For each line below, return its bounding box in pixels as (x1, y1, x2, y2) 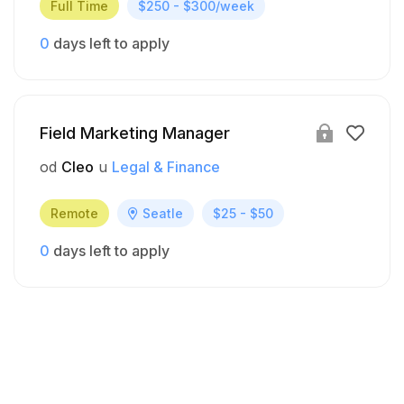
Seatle (142, 206, 183, 222)
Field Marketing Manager (40, 124, 230, 143)
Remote (50, 206, 98, 222)
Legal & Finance (112, 158, 220, 177)
